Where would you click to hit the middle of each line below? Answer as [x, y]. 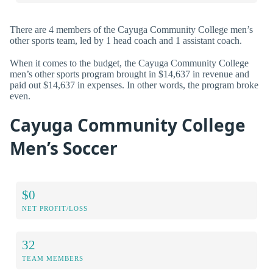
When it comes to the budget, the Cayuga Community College [129, 63]
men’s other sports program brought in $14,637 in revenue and [129, 74]
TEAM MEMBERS [53, 258]
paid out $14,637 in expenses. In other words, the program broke [134, 85]
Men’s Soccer [64, 148]
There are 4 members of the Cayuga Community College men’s [131, 29]
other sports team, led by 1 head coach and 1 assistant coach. [126, 40]
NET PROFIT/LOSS [55, 208]
